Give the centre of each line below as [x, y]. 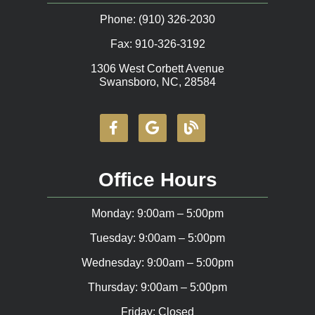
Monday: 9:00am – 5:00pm [157, 214]
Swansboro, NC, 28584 [157, 82]
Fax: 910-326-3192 [157, 44]
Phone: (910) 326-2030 [157, 20]
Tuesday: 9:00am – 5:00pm [157, 238]
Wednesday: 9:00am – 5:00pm [157, 263]
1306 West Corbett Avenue [157, 69]
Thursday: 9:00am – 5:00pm [157, 288]
